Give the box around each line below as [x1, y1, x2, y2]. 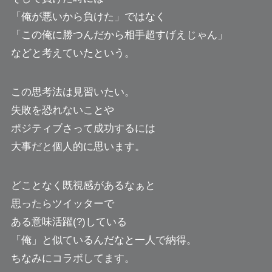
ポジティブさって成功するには [10, 122, 155, 134]
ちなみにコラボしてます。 [10, 252, 135, 264]
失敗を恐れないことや [10, 104, 114, 116]
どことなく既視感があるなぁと [10, 179, 155, 191]
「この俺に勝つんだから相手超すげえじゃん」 [10, 29, 228, 41]
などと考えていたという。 [10, 47, 135, 59]
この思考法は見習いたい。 [10, 86, 135, 98]
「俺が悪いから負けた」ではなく [10, 10, 166, 22]
